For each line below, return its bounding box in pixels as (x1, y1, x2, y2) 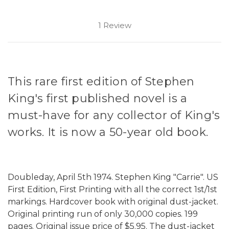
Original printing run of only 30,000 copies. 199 (8, 209, 198, 219)
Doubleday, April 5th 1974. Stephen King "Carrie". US (8, 172, 218, 182)
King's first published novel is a (8, 91, 188, 105)
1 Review (98, 20, 131, 30)
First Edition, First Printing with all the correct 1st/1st (8, 184, 217, 194)
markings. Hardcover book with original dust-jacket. (8, 196, 218, 207)
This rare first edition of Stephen (8, 74, 195, 88)
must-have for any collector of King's (8, 108, 220, 122)
